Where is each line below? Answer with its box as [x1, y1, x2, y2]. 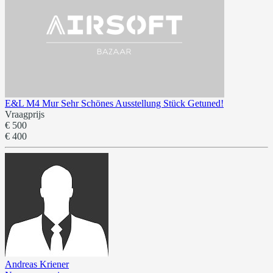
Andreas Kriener [5, 258, 69, 269]
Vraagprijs [5, 108, 44, 119]
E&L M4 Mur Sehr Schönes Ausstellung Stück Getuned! [5, 97, 224, 108]
